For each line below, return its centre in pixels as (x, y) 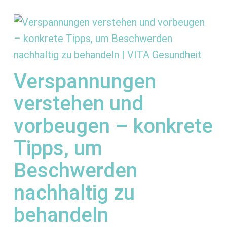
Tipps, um (58, 148)
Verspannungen (85, 82)
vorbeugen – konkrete (113, 126)
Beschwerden (75, 171)
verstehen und (78, 104)
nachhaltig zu (74, 193)
